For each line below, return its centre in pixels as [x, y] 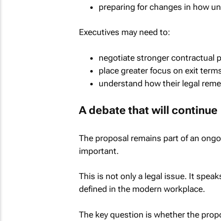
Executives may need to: [124, 32]
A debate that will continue [148, 110]
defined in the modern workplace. [142, 189]
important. [99, 151]
